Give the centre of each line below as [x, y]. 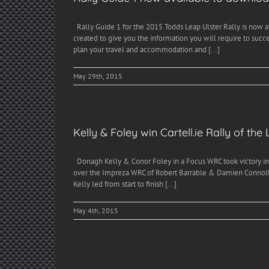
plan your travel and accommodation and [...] [147, 50]
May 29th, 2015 [98, 76]
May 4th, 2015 [96, 211]
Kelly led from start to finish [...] [125, 184]
